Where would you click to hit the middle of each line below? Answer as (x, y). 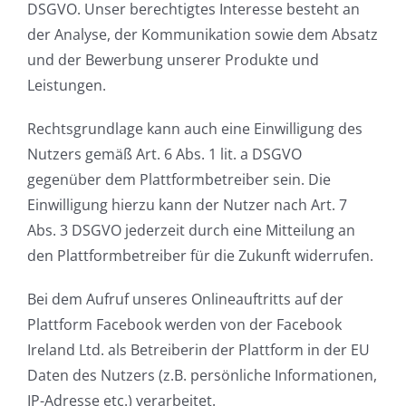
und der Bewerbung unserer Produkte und (173, 60)
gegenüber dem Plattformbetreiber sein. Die (179, 180)
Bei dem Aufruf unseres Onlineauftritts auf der (185, 300)
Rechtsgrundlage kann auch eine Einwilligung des (195, 129)
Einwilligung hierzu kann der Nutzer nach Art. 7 (187, 205)
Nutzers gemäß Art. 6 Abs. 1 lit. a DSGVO (164, 155)
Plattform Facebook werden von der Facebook (184, 325)
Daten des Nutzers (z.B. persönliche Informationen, (202, 376)
